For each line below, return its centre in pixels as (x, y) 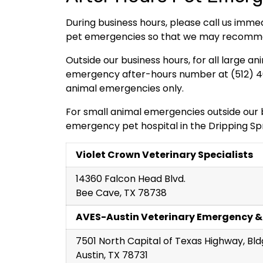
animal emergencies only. (125, 88)
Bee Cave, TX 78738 (121, 193)
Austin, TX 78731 (112, 255)
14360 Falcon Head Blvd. (131, 178)
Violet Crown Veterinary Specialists (164, 154)
